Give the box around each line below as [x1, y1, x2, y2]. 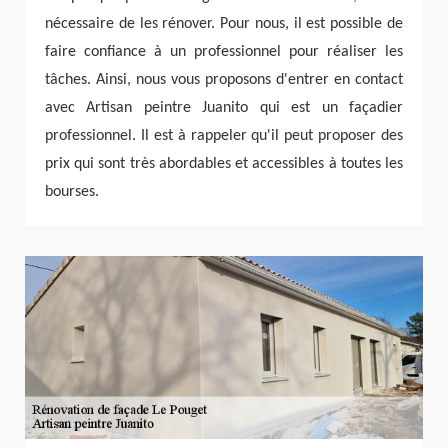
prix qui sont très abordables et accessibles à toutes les [45, 155, 403, 172]
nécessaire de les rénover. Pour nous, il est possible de [45, 15, 403, 32]
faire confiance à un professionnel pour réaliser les [45, 43, 403, 60]
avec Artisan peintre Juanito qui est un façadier [45, 99, 403, 116]
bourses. [45, 183, 99, 200]
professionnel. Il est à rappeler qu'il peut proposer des [45, 127, 403, 144]
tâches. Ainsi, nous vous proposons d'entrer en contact [45, 71, 403, 88]
